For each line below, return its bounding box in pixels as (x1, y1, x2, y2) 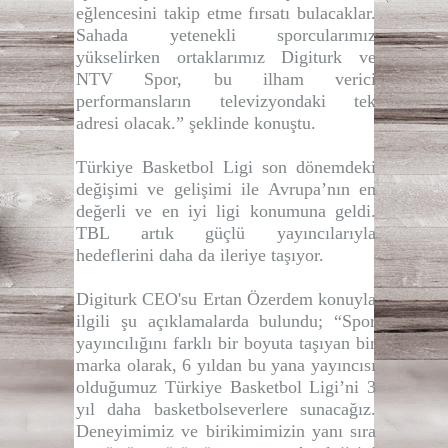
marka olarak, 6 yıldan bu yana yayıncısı (76, 354, 376, 375)
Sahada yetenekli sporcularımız (76, 24, 376, 45)
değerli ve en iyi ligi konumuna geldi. (76, 200, 376, 221)
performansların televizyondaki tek (76, 90, 376, 111)
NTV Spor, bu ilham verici (76, 68, 376, 89)
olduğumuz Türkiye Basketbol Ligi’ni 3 (76, 376, 376, 397)
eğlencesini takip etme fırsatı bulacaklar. (76, 2, 376, 23)
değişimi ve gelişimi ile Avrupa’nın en (76, 178, 376, 199)
